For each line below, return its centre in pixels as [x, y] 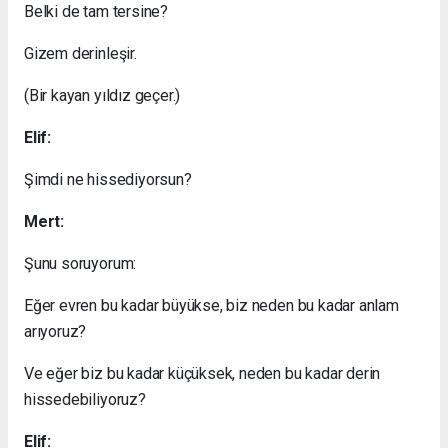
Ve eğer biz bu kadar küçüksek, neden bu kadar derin [202, 373]
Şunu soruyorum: [80, 263]
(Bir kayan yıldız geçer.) [102, 95]
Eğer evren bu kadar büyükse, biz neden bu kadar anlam [211, 305]
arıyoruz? [55, 331]
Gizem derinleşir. [80, 53]
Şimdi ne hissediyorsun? [108, 179]
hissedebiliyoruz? [85, 399]
